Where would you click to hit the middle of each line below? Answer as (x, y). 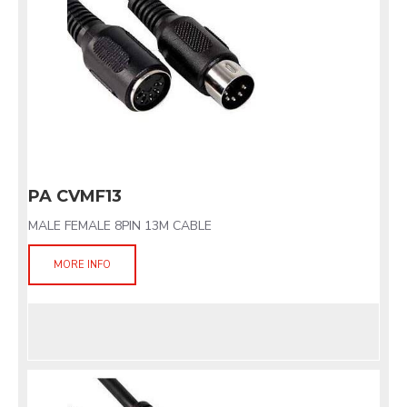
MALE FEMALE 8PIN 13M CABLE (120, 226)
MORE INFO (82, 265)
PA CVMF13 (75, 196)
